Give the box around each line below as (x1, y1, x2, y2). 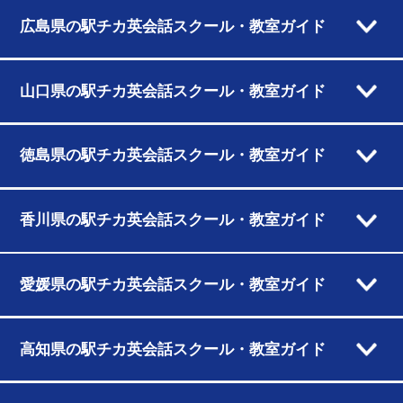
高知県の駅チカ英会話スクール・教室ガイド (19, 340, 326, 358)
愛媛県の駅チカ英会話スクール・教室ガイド (19, 275, 326, 293)
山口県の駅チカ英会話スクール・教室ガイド (19, 82, 326, 100)
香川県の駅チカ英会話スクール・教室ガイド (19, 211, 326, 229)
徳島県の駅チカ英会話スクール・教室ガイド (19, 147, 326, 165)
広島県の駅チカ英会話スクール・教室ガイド (19, 17, 326, 35)
